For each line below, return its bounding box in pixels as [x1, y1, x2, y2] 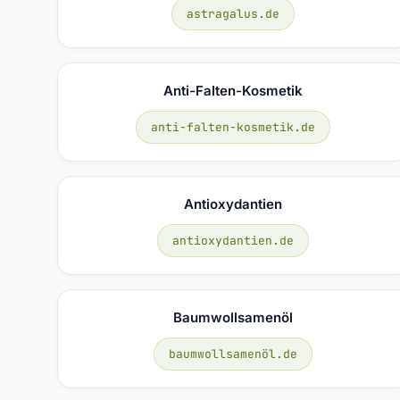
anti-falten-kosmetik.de [151, 119, 316, 135]
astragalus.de [187, 5, 280, 21]
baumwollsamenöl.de [169, 346, 298, 362]
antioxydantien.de [172, 232, 295, 248]
